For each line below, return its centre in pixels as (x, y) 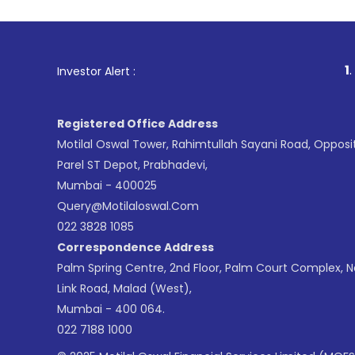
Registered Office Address (137, 124)
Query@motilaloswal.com (128, 206)
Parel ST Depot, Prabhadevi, (132, 165)
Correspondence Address (136, 247)
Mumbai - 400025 (107, 185)
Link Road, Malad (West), (124, 288)
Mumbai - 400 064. (111, 309)
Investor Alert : (96, 71)
